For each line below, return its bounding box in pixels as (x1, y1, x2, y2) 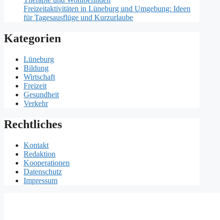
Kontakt (24, 141, 49, 150)
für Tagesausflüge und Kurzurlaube (24, 13, 133, 22)
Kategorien (4, 32, 61, 45)
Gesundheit (24, 90, 59, 99)
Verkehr (24, 99, 48, 108)
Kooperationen (24, 159, 70, 167)
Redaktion (24, 150, 55, 159)
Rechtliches (4, 118, 62, 131)
